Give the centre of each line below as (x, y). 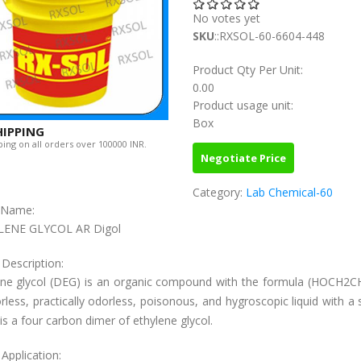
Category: (219, 192)
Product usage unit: (245, 105)
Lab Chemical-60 (289, 192)
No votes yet (226, 18)
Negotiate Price (243, 158)
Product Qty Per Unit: (249, 70)
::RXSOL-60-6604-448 (270, 36)
